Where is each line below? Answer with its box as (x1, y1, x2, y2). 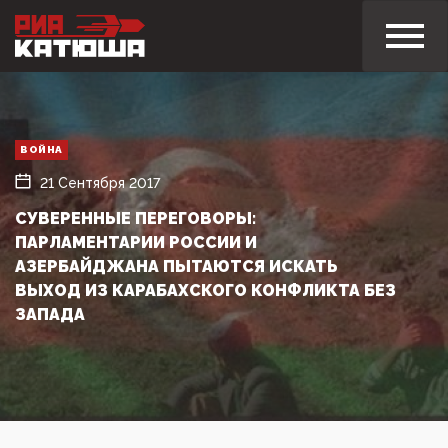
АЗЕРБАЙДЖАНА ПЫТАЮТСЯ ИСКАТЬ (15, 256, 338, 276)
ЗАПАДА (15, 304, 85, 324)
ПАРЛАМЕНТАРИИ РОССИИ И (15, 232, 257, 252)
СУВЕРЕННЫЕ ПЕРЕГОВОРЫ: (15, 208, 256, 228)
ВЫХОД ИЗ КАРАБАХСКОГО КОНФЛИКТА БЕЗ (15, 280, 396, 300)
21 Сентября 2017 (40, 174, 160, 191)
